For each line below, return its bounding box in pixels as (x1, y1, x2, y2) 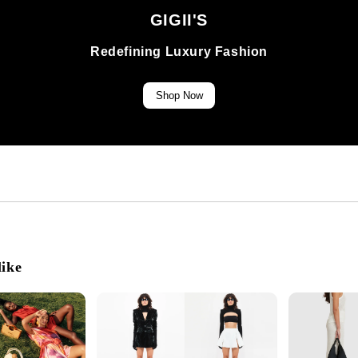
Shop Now (155, 89, 203, 101)
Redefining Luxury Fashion (90, 44, 268, 58)
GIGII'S (149, 10, 209, 29)
